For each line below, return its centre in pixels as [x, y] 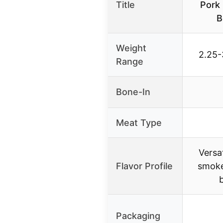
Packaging [138, 216]
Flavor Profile [144, 166]
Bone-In [133, 92]
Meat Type [139, 123]
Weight [131, 48]
